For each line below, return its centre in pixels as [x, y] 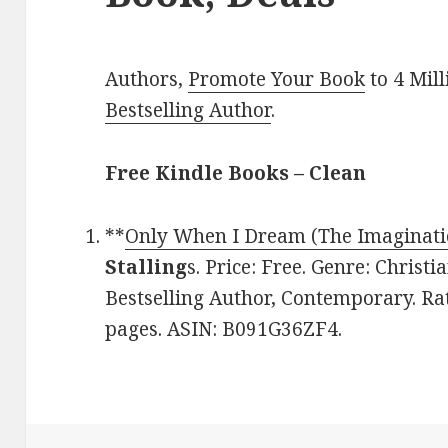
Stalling [146, 267]
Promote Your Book [277, 79]
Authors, [147, 79]
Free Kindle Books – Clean [236, 173]
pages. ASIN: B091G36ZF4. [224, 329]
